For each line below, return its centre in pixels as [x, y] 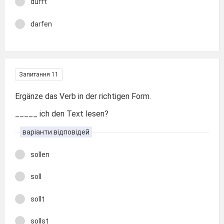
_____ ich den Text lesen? [62, 113]
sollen [40, 154]
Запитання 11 [39, 74]
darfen [41, 24]
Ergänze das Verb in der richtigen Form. [83, 96]
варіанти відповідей [56, 132]
